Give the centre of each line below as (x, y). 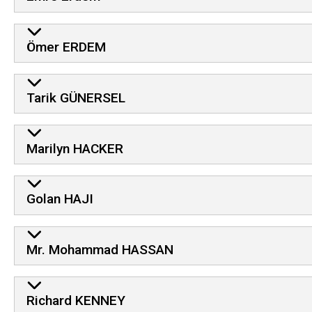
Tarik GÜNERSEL (76, 97)
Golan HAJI (60, 199)
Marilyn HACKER (75, 148)
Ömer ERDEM (66, 47)
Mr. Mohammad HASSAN (100, 250)
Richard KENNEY (76, 301)
